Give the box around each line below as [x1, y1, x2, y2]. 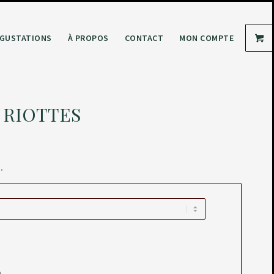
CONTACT [124, 32, 163, 43]
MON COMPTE [179, 32, 234, 43]
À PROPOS [67, 32, 109, 43]
